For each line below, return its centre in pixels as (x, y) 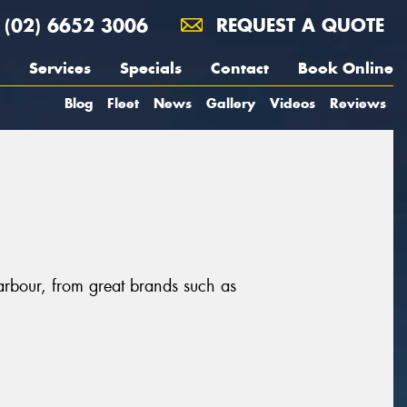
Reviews (358, 103)
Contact (240, 68)
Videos (293, 103)
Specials (151, 68)
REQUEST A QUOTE (297, 25)
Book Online (346, 68)
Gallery (231, 103)
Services (60, 68)
